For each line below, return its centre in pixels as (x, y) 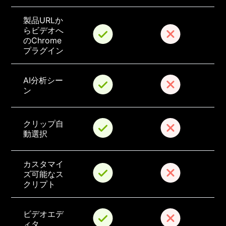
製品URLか (43, 20)
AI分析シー (43, 80)
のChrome (43, 41)
